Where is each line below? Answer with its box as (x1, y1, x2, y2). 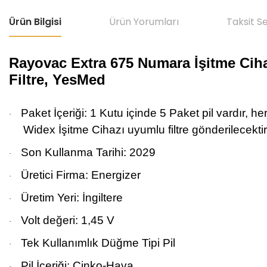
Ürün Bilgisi (9, 15, 61, 29)
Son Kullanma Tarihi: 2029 (21, 146, 156, 159)
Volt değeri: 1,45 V (21, 214, 114, 226)
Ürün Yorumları (109, 15, 179, 29)
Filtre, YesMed (9, 72, 105, 88)
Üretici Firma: (21, 169, 91, 181)
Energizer (91, 169, 141, 181)
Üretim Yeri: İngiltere (21, 191, 123, 204)
